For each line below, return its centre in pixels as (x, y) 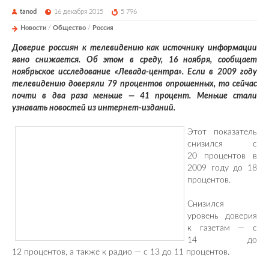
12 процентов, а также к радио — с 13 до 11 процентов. (121, 252)
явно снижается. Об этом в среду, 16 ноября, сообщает (134, 60)
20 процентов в (222, 156)
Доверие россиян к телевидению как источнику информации (134, 48)
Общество (69, 28)
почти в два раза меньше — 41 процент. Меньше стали (134, 96)
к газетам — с (222, 228)
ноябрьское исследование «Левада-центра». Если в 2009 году (134, 72)
